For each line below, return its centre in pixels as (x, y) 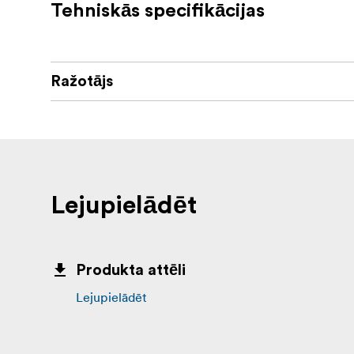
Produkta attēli (131, 271)
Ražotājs (82, 82)
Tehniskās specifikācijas (158, 11)
